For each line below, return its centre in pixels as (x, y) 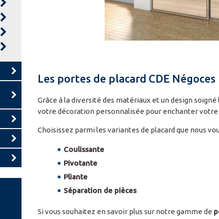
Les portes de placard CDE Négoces (127, 79)
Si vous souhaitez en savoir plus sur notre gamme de (126, 211)
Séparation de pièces (100, 190)
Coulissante (84, 149)
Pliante (76, 176)
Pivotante (81, 163)
